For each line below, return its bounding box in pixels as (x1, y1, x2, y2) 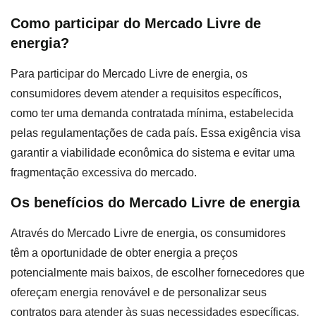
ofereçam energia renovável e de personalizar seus (11, 286, 267, 299)
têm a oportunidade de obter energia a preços (11, 247, 238, 260)
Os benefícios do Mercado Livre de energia (11, 195, 300, 211)
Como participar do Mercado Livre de (11, 15, 261, 31)
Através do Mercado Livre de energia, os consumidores (11, 227, 286, 240)
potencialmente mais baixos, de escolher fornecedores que (11, 267, 305, 279)
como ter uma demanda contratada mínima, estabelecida (11, 107, 293, 119)
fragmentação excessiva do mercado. (11, 166, 200, 178)
